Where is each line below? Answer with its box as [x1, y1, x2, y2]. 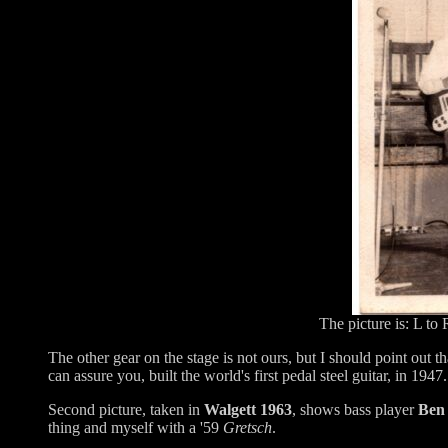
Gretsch [223, 418, 272, 436]
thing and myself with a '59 [48, 418, 223, 436]
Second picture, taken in [48, 400, 204, 418]
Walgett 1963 [204, 400, 292, 418]
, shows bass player [292, 400, 418, 418]
